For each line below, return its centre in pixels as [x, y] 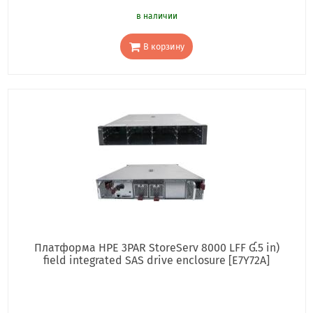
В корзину [163, 46]
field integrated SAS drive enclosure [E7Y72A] [156, 261]
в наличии [156, 16]
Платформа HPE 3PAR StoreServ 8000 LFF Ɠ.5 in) [156, 248]
